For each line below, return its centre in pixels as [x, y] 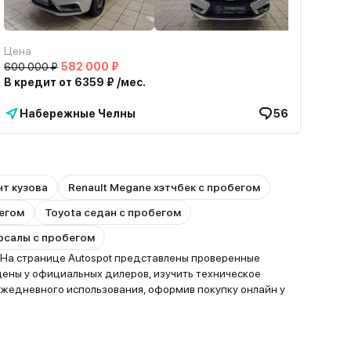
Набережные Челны [78, 114]
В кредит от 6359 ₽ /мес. [75, 82]
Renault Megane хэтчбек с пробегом [164, 187]
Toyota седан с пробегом [113, 212]
